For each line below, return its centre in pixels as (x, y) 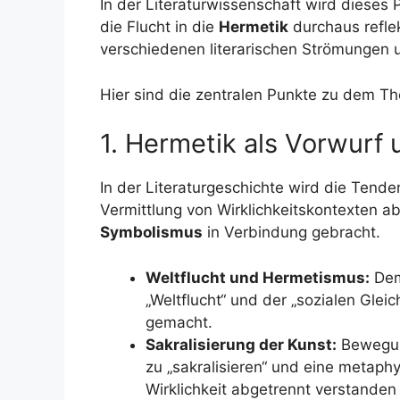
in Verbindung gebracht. (292, 232)
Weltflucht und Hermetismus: (258, 277)
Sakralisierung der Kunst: (241, 344)
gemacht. (179, 322)
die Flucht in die (159, 27)
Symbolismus (151, 232)
